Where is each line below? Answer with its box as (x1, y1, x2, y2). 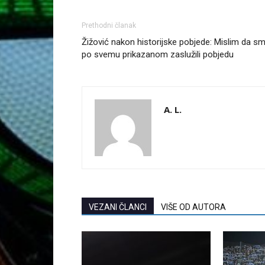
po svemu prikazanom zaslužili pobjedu (82, 49, 234, 60)
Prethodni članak (82, 21, 136, 30)
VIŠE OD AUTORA (161, 202, 226, 212)
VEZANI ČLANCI (89, 202, 147, 212)
